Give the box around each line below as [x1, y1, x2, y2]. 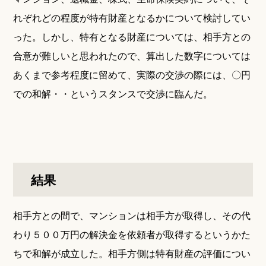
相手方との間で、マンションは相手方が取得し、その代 [13, 208, 251, 222]
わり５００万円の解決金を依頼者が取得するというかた [13, 227, 251, 241]
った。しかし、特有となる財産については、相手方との [13, 30, 251, 43]
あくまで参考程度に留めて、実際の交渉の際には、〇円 [13, 68, 251, 81]
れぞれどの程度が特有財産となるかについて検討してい [13, 11, 251, 24]
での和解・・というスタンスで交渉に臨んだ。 [13, 87, 213, 100]
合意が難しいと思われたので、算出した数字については [13, 49, 251, 62]
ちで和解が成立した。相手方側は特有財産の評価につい [13, 246, 251, 260]
